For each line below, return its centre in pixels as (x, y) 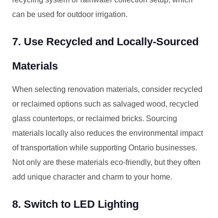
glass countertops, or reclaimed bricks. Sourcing (95, 118)
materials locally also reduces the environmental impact (108, 133)
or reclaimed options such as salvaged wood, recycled (105, 104)
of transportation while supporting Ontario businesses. (105, 148)
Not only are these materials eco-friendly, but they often (106, 162)
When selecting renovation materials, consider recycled (107, 89)
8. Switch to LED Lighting (75, 204)
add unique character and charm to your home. (92, 177)
